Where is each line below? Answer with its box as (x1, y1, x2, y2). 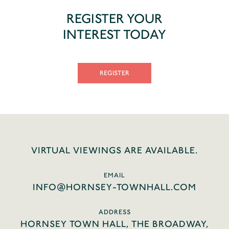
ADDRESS (98, 208, 131, 216)
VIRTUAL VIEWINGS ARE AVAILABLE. (31, 144, 198, 156)
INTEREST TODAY (63, 26, 166, 42)
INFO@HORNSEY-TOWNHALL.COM (33, 181, 196, 193)
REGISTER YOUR (66, 10, 163, 27)
